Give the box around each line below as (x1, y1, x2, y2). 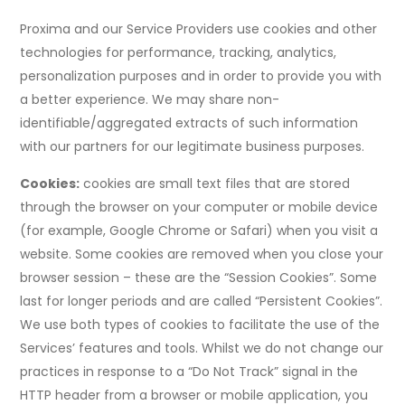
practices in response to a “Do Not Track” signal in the (20, 363, 359, 381)
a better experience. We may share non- (20, 90, 280, 109)
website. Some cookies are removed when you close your (20, 245, 384, 264)
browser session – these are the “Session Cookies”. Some (20, 268, 378, 287)
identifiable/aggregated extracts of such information (20, 114, 359, 133)
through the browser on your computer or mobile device (20, 198, 379, 217)
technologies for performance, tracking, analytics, (20, 43, 337, 62)
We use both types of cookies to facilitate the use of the (20, 316, 381, 334)
